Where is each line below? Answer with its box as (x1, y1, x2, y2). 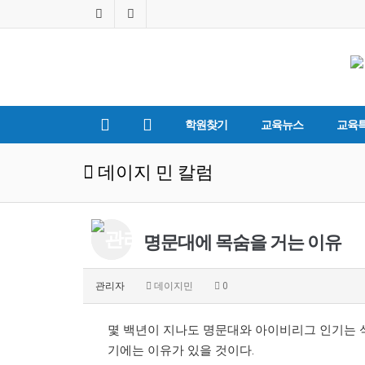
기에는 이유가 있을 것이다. (108, 343, 254, 358)
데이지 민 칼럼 (94, 162, 213, 182)
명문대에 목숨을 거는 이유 (140, 231, 341, 253)
